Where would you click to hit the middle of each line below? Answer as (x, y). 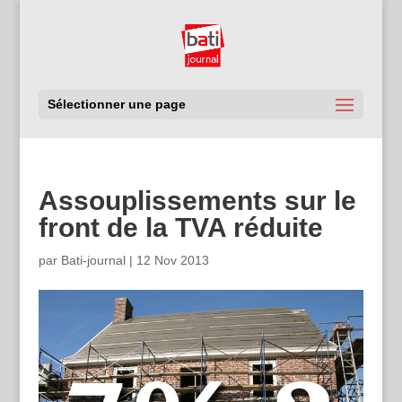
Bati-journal (93, 260)
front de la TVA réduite (180, 227)
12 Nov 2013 (172, 260)
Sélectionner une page (116, 104)
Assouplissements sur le (197, 201)
